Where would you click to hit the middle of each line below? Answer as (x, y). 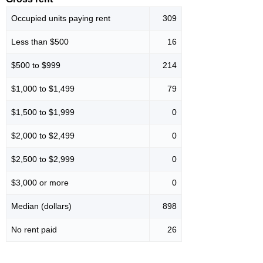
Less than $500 (40, 42)
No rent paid (34, 230)
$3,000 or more (40, 183)
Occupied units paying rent (61, 18)
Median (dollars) (41, 206)
